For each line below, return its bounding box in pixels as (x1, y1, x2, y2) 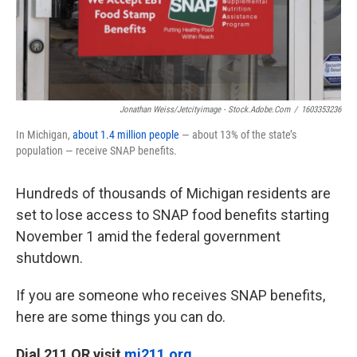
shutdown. (16, 249, 83, 266)
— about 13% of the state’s (179, 128, 296, 141)
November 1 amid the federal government (16, 228, 280, 245)
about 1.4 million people (73, 128, 179, 141)
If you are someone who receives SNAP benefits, (16, 287, 325, 304)
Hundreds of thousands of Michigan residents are (16, 185, 331, 202)
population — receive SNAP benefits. (16, 144, 177, 157)
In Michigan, (16, 128, 73, 141)
